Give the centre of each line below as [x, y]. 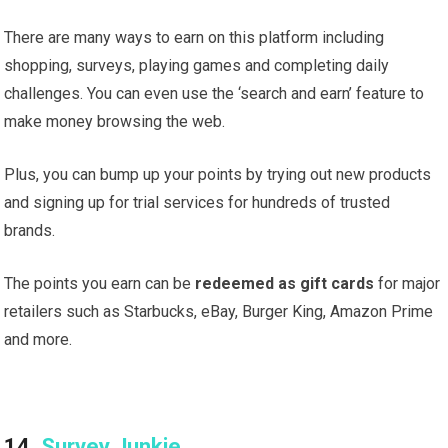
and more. [38, 340]
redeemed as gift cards [285, 284]
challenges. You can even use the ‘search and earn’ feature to [214, 94]
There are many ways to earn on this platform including [194, 38]
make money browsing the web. [115, 122]
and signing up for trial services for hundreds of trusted [197, 203]
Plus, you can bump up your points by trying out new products [218, 175]
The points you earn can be [100, 284]
